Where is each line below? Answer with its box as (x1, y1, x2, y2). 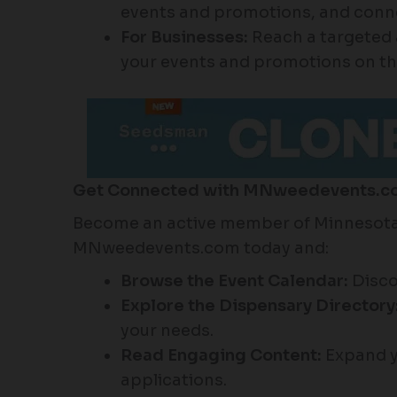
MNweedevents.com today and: (73, 238, 329, 259)
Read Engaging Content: (121, 346, 322, 366)
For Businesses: (121, 27, 248, 48)
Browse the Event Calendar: (121, 271, 348, 292)
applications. (121, 370, 227, 391)
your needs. (121, 321, 214, 341)
